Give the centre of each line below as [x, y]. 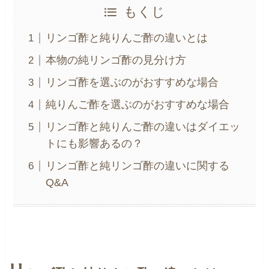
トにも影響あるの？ [95, 144]
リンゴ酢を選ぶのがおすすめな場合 [132, 83]
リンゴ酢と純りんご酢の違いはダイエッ [143, 127]
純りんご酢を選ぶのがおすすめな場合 [138, 105]
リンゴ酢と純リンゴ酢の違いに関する [138, 166]
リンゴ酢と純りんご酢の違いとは [127, 38]
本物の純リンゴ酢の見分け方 [116, 60]
